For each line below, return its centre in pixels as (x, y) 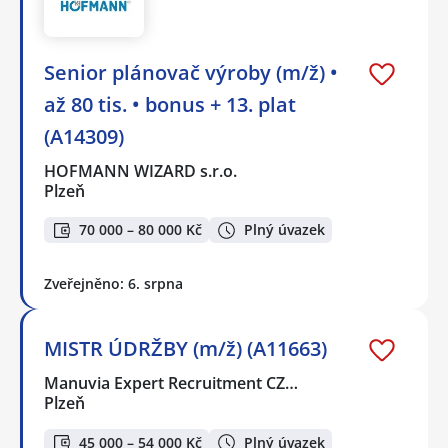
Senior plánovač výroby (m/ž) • (191, 72)
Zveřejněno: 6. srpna (113, 284)
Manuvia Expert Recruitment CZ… (172, 383)
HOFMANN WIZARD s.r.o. (141, 170)
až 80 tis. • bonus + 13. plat (170, 104)
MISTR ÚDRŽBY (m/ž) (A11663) (185, 349)
